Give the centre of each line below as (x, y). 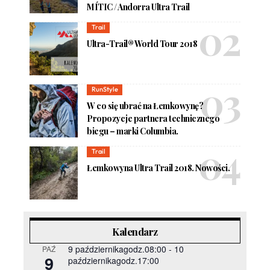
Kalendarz (135, 232)
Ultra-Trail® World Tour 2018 (142, 43)
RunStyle (105, 89)
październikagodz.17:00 (114, 261)
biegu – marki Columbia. (133, 131)
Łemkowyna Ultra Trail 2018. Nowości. (159, 168)
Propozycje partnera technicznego (153, 118)
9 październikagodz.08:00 (117, 249)
